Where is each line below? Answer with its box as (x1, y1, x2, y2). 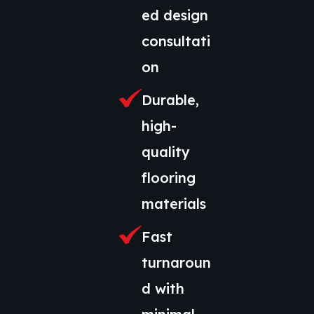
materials (142, 195, 206, 213)
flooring (142, 169, 196, 187)
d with (142, 280, 184, 298)
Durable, (142, 91, 199, 109)
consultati (142, 32, 210, 50)
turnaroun (142, 254, 211, 272)
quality (142, 143, 190, 161)
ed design (142, 6, 208, 25)
